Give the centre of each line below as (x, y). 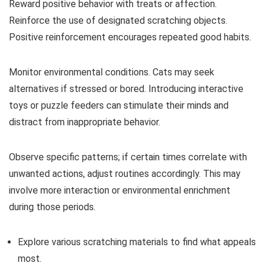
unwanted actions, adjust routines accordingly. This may (125, 174)
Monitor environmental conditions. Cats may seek (112, 72)
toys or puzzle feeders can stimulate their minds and (119, 106)
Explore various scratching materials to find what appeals (137, 242)
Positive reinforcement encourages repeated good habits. (130, 37)
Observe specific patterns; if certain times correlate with (128, 157)
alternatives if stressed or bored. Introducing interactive (126, 89)
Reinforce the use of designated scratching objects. (118, 21)
